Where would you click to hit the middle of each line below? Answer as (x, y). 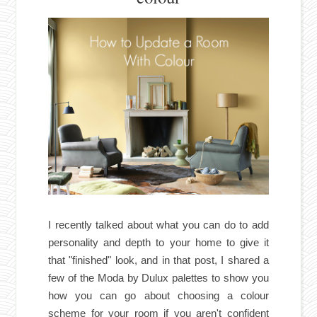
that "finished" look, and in (111, 260)
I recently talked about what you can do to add (158, 224)
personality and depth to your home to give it (158, 242)
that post (194, 260)
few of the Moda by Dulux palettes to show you (158, 277)
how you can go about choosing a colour (158, 295)
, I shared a (241, 260)
